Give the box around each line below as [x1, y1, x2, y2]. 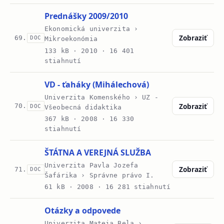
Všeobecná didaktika [44, 103, 122, 111]
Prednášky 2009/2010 [44, 10, 128, 22]
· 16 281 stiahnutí [93, 183, 171, 191]
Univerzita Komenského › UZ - [44, 93, 158, 101]
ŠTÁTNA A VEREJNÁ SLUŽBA [44, 146, 151, 158]
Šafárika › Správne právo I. [44, 171, 154, 179]
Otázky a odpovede [44, 205, 121, 216]
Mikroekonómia [44, 35, 97, 43]
